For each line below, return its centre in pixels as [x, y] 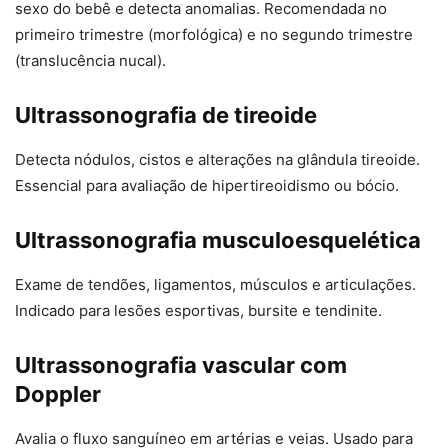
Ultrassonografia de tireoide [166, 115]
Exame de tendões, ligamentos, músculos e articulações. [215, 285]
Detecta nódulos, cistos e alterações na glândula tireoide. [217, 160]
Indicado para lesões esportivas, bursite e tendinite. [198, 311]
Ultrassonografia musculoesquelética [218, 240]
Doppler [58, 394]
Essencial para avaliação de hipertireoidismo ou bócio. [207, 186]
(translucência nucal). [90, 61]
